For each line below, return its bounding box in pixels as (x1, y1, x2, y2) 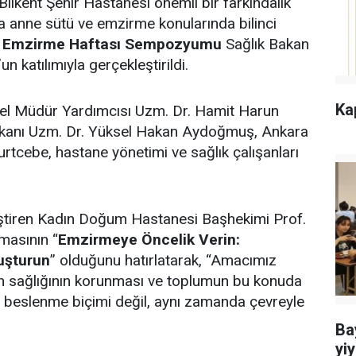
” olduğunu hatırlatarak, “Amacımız (50, 250, 277, 269)
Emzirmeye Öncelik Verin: (58, 230, 240, 249)
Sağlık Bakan (222, 34, 309, 53)
